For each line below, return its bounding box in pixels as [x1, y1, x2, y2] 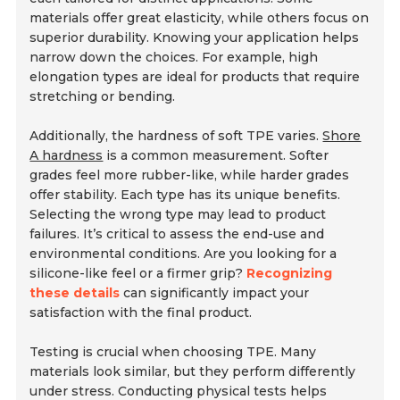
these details [29, 285, 121, 302]
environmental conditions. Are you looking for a [29, 246, 337, 262]
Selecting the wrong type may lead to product [29, 206, 327, 223]
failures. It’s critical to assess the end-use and [29, 226, 325, 243]
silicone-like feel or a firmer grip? [29, 265, 247, 282]
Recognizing [246, 265, 333, 282]
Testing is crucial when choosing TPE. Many [29, 344, 317, 361]
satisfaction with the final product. [29, 304, 253, 321]
